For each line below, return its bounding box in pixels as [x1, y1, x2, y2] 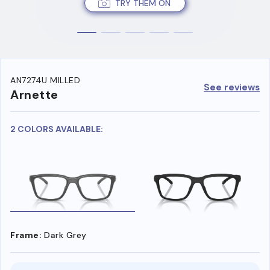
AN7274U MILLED [10, 75, 80, 86]
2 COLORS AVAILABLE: [10, 124, 103, 135]
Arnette [10, 87, 58, 103]
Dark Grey [44, 229, 87, 240]
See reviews [204, 81, 260, 93]
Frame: [10, 229, 42, 240]
